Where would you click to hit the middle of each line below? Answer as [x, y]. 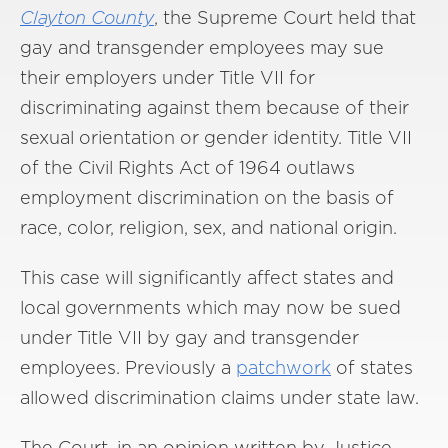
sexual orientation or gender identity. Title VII [216, 137]
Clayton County [87, 17]
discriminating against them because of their [214, 107]
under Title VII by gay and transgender [189, 337]
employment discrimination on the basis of [207, 197]
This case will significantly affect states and [207, 277]
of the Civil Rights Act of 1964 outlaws [187, 167]
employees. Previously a [128, 367]
